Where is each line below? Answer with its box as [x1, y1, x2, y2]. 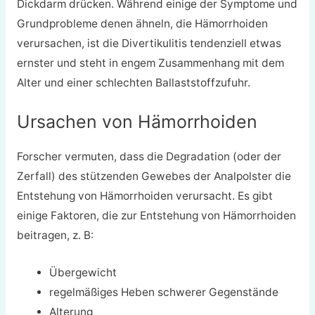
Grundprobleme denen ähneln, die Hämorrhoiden [16, 17, 268, 31]
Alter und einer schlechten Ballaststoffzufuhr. [16, 76, 250, 90]
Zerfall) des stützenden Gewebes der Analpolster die [16, 169, 291, 183]
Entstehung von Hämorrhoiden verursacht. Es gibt [16, 188, 273, 202]
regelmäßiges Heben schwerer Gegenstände [49, 285, 279, 299]
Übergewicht [49, 265, 117, 279]
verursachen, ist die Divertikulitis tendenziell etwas [16, 37, 281, 51]
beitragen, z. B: [16, 228, 94, 242]
